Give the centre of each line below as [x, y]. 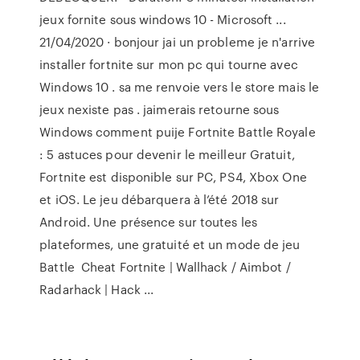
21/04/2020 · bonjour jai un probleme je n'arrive [178, 42]
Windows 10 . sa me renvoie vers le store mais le [180, 87]
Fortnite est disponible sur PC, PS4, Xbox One [173, 177]
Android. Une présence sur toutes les [148, 222]
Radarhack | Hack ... [97, 289]
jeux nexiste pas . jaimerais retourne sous [160, 109]
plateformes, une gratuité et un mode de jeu [170, 244]
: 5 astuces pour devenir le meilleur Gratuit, [167, 154]
